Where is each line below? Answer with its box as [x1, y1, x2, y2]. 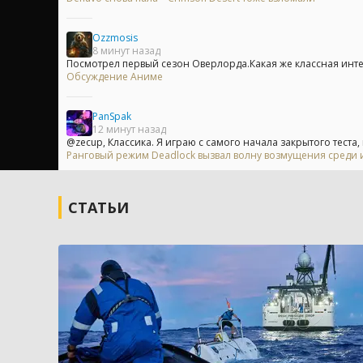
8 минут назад [92, 43, 160, 58]
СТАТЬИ [68, 197, 129, 217]
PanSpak [92, 109, 131, 123]
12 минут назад [92, 122, 166, 136]
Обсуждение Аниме [66, 69, 163, 83]
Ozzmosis [92, 30, 138, 45]
